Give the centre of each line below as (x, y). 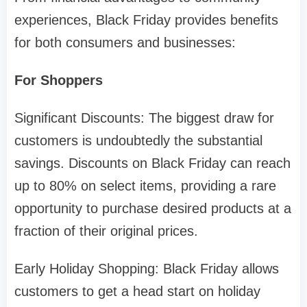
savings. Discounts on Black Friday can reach (152, 163)
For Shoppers (59, 81)
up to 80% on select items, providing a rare (145, 186)
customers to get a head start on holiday (137, 292)
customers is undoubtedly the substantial (138, 141)
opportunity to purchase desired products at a (153, 209)
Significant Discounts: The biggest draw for (144, 118)
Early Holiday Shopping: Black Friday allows (147, 269)
